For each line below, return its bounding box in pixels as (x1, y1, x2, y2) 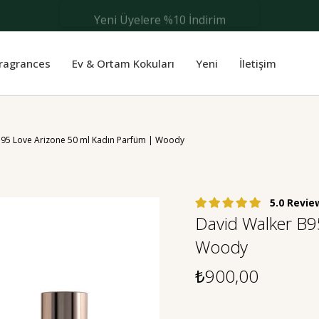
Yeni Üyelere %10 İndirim (93, 8, 226, 24)
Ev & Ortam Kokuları (72, 56, 174, 70)
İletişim (239, 56, 276, 70)
